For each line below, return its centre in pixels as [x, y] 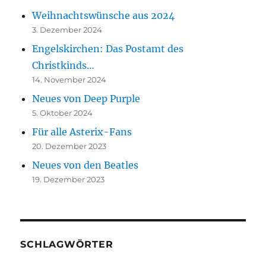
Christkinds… [64, 66]
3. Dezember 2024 [67, 30]
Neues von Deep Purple [86, 99]
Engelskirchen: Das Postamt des [108, 49]
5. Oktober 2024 [63, 113]
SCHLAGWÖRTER [67, 245]
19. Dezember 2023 [69, 180]
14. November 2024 [69, 80]
